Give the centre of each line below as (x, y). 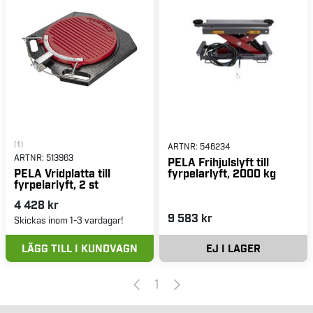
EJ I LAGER (233, 248)
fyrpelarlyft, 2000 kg (222, 173)
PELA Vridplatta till (62, 173)
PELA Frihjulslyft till (218, 161)
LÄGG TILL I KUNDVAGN (80, 248)
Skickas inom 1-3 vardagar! (69, 219)
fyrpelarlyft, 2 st (56, 184)
